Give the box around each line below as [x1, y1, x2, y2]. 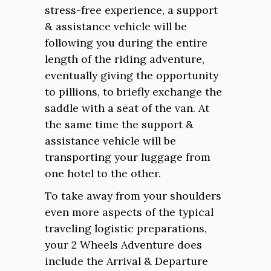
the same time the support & [45, 117, 194, 131]
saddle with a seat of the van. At [45, 101, 209, 115]
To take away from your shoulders [45, 189, 221, 203]
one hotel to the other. [45, 166, 161, 180]
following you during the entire [45, 36, 207, 50]
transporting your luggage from [45, 150, 211, 164]
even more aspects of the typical [45, 205, 214, 219]
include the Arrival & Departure [45, 254, 208, 268]
